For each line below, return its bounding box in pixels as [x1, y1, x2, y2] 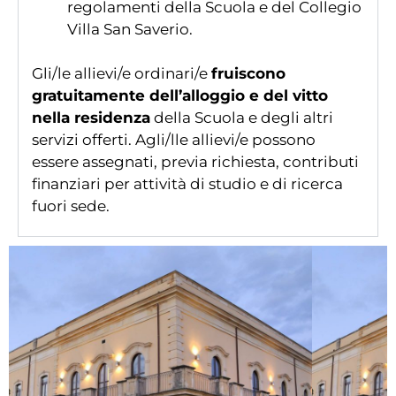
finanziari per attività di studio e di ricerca [32, 174, 343, 193]
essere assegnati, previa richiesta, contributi [32, 152, 359, 171]
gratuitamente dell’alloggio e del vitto [32, 86, 328, 104]
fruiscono [211, 64, 286, 82]
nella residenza [32, 108, 150, 126]
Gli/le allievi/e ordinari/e [32, 64, 211, 82]
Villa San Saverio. [67, 19, 193, 38]
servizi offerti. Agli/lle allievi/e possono [32, 130, 316, 148]
